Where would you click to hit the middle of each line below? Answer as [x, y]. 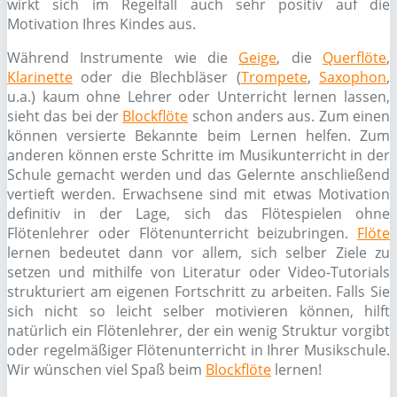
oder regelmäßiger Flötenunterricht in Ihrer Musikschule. [198, 350]
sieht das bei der [65, 116]
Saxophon [353, 77]
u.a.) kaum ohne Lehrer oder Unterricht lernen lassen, [198, 97]
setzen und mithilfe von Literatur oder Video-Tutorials [198, 272]
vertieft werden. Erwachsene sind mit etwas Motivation [198, 194]
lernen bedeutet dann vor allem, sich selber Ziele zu [198, 253]
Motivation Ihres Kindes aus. [101, 24]
